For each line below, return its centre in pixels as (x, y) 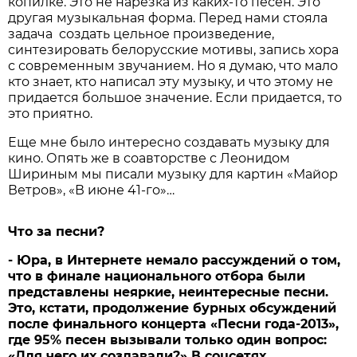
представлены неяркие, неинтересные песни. (169, 292)
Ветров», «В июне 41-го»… (92, 190)
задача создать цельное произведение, (141, 34)
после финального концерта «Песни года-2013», (174, 324)
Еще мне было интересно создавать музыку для (169, 143)
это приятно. (51, 114)
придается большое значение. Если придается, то (175, 98)
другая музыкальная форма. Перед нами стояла (168, 18)
